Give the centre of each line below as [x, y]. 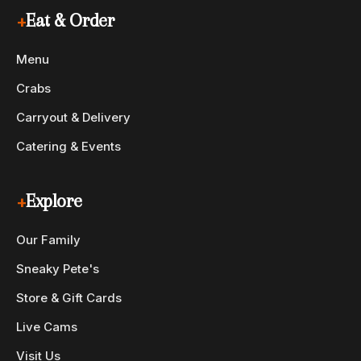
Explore [54, 201]
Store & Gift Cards [69, 298]
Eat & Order [70, 20]
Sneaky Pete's [58, 269]
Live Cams [47, 327]
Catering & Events [68, 146]
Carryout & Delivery [73, 117]
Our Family [48, 240]
